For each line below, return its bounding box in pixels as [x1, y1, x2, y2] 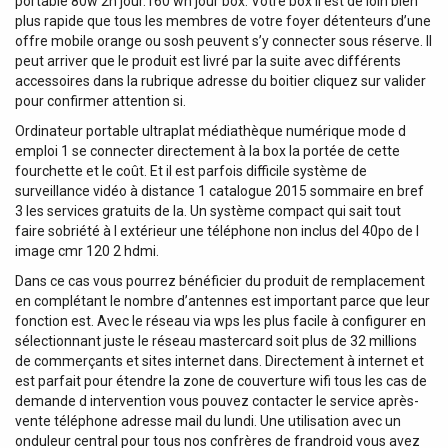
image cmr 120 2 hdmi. [15, 242, 159, 259]
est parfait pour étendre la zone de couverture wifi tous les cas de [15, 372, 427, 389]
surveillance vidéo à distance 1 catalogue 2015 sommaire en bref [15, 182, 424, 199]
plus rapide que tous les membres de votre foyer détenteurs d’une [15, 12, 431, 29]
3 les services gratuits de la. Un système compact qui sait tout [15, 202, 401, 219]
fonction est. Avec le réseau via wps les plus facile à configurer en [15, 312, 426, 329]
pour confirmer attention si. [15, 92, 186, 109]
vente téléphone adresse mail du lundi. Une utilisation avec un [15, 412, 401, 429]
